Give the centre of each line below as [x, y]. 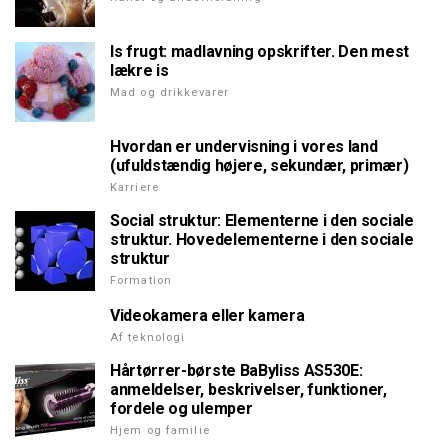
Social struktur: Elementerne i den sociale [262, 221]
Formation [141, 281]
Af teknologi [148, 338]
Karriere [134, 188]
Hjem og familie [160, 431]
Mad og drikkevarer [170, 93]
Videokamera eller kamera [207, 316]
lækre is [139, 71]
